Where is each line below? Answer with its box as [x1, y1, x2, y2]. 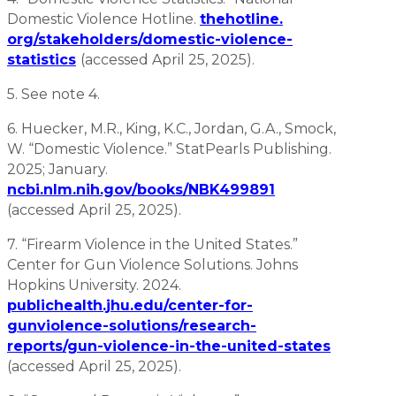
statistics [7, 50, 76, 68]
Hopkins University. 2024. [7, 276, 181, 293]
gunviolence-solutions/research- [7, 316, 256, 334]
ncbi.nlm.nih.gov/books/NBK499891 [7, 180, 275, 198]
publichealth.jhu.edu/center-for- [7, 296, 253, 314]
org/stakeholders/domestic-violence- [7, 30, 293, 48]
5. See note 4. [7, 85, 103, 103]
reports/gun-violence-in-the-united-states [7, 337, 331, 354]
